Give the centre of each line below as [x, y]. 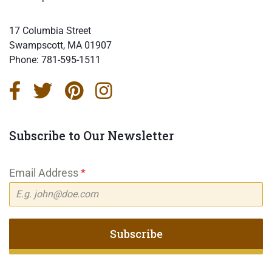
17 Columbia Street [50, 30]
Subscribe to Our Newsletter [91, 136]
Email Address [45, 172]
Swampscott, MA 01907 [60, 45]
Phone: [25, 59]
